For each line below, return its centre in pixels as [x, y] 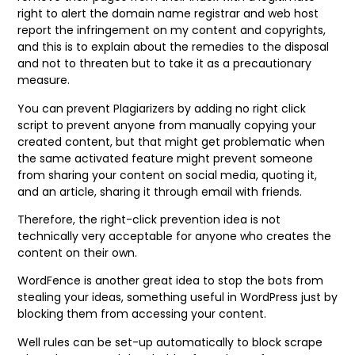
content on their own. [79, 252]
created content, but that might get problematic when [171, 141]
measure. [45, 80]
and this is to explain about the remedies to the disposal [173, 47]
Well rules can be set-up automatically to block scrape [170, 342]
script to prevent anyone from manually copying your [167, 125]
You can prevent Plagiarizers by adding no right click [162, 108]
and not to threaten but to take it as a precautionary [164, 64]
